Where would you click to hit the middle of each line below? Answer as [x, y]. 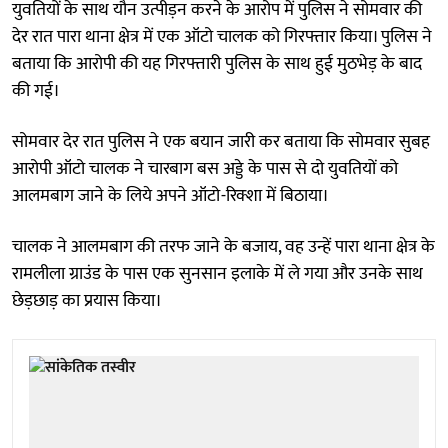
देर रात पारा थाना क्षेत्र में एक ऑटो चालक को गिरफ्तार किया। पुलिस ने [222, 36]
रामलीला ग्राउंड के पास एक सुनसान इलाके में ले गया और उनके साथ [217, 273]
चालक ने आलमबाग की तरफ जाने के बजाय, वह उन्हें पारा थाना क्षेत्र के [223, 246]
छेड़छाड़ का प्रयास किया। [87, 300]
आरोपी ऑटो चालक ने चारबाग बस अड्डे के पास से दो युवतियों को [205, 168]
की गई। [36, 90]
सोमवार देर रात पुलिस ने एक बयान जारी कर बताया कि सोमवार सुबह [221, 141]
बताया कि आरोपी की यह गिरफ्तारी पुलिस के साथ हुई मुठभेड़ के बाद [217, 63]
